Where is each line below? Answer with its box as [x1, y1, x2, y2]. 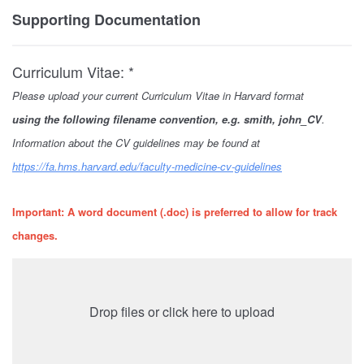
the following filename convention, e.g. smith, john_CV [41, 110, 322, 127]
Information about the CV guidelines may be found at [12, 134, 260, 150]
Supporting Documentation [12, 8, 201, 30]
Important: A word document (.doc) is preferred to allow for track [12, 203, 337, 219]
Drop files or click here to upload [89, 301, 275, 321]
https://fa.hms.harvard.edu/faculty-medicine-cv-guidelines [12, 158, 282, 174]
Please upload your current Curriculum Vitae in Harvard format [12, 87, 304, 103]
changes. [12, 227, 58, 243]
